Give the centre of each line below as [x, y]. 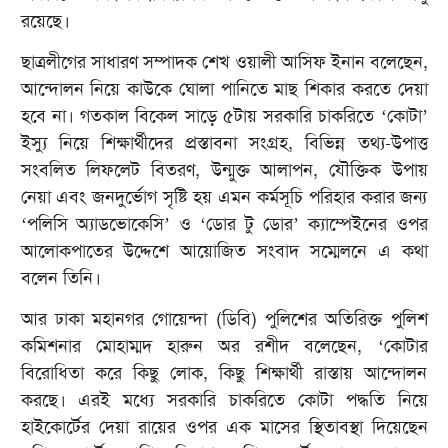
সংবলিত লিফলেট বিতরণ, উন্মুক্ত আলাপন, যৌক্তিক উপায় [224, 170]
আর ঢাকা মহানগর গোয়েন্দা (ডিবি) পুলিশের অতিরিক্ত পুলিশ [224, 319]
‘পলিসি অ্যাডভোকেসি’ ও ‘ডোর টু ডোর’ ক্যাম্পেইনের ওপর [224, 224]
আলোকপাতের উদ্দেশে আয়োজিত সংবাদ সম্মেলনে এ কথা [224, 251]
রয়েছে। [45, 21]
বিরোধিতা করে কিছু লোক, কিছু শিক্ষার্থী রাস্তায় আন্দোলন [224, 373]
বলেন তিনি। [60, 278]
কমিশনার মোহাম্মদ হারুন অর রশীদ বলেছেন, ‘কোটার [224, 346]
